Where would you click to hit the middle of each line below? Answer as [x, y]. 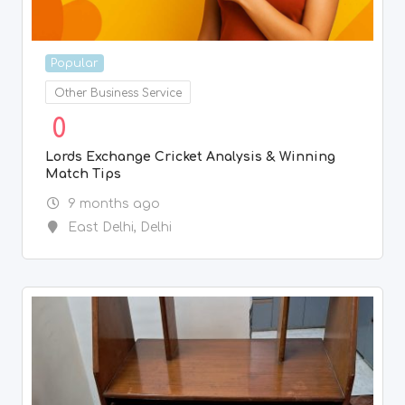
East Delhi [100, 227]
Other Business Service [118, 93]
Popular [75, 63]
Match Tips [83, 174]
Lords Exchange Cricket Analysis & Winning [190, 156]
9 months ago [113, 203]
